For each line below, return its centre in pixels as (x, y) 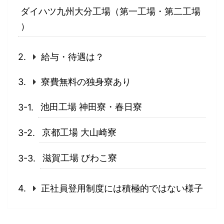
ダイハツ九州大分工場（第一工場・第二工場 (110, 11)
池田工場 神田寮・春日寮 (91, 107)
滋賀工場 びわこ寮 (80, 158)
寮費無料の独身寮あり (86, 82)
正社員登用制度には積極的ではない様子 (122, 188)
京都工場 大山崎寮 (79, 132)
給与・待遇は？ (72, 57)
